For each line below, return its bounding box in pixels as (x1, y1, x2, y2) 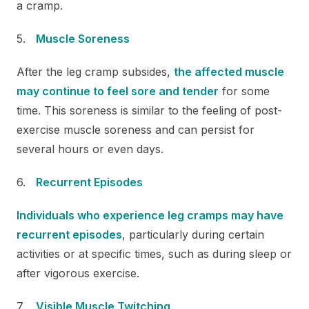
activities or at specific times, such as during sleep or (17, 246, 292, 261)
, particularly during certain (122, 227, 264, 241)
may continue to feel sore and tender (17, 83, 219, 98)
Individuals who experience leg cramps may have (17, 208, 283, 222)
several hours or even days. (17, 141, 163, 156)
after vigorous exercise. (17, 266, 139, 280)
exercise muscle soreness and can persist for (17, 122, 255, 137)
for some (219, 83, 270, 98)
